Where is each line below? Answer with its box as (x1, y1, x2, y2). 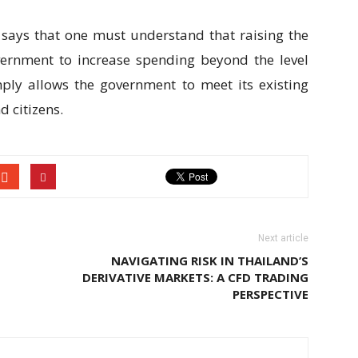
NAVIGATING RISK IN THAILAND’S (111, 253, 308, 268)
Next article (258, 233, 308, 244)
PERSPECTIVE (233, 286, 308, 302)
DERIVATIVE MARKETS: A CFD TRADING (82, 269, 308, 285)
